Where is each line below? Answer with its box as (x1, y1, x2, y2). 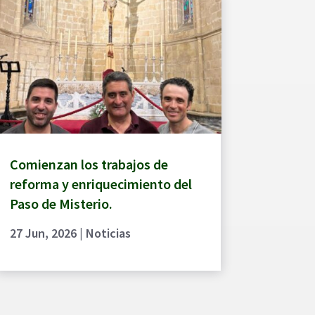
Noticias (85, 224, 131, 241)
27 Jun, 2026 (9, 224, 77, 241)
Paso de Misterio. (9, 194, 112, 212)
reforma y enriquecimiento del (9, 174, 192, 193)
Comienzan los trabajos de (9, 155, 168, 173)
